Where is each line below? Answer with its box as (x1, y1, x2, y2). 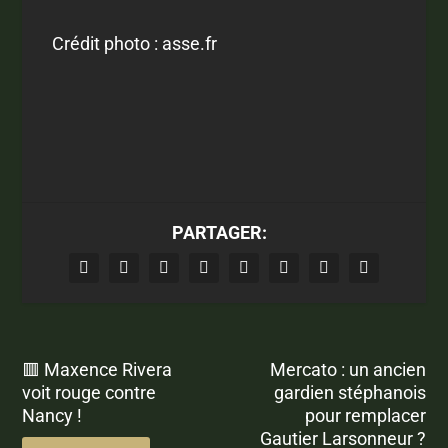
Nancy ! (22, 404, 83, 426)
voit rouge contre (22, 381, 157, 403)
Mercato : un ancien (269, 358, 426, 380)
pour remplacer (304, 404, 426, 426)
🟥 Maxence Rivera (22, 358, 173, 380)
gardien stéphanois (273, 381, 426, 403)
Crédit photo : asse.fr (52, 32, 218, 54)
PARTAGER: (171, 221, 267, 243)
